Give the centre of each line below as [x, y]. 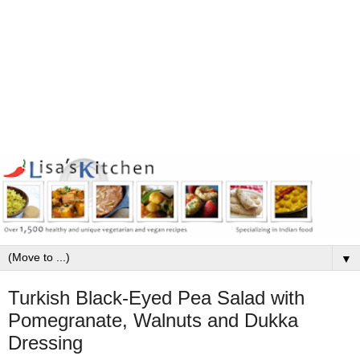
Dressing [45, 343]
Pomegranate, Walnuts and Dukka [153, 321]
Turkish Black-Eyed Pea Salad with [156, 298]
